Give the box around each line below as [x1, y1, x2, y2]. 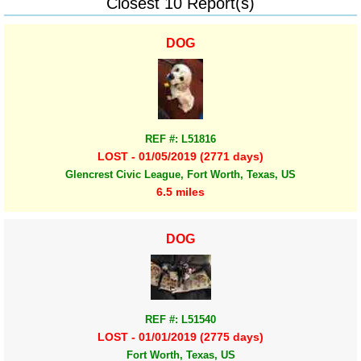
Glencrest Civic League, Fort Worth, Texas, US [65, 168, 296, 181]
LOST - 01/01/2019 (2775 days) [98, 330, 263, 343]
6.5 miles [156, 185, 205, 199]
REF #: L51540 [145, 313, 216, 326]
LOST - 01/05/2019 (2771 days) [98, 150, 263, 164]
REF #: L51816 [145, 132, 216, 145]
